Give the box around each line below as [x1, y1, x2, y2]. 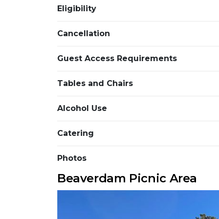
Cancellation [57, 28, 110, 38]
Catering [57, 128, 94, 138]
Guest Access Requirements [57, 53, 177, 63]
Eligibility [57, 3, 96, 13]
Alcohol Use [57, 103, 107, 113]
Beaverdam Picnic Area [57, 171, 197, 185]
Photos [57, 153, 87, 163]
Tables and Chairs [57, 78, 133, 88]
